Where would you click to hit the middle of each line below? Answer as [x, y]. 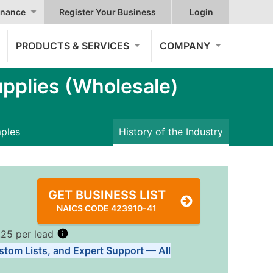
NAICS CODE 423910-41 [107, 208]
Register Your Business [108, 12]
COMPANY [185, 46]
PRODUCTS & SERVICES [73, 46]
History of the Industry [171, 132]
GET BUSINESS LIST [107, 195]
